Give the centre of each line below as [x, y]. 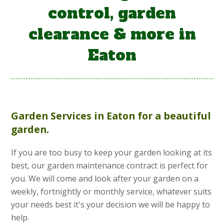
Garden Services [51, 116]
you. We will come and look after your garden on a [105, 179]
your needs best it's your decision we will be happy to [111, 205]
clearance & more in [112, 34]
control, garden [112, 13]
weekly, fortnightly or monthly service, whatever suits [111, 192]
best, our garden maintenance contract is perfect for [110, 166]
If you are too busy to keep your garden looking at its [112, 153]
